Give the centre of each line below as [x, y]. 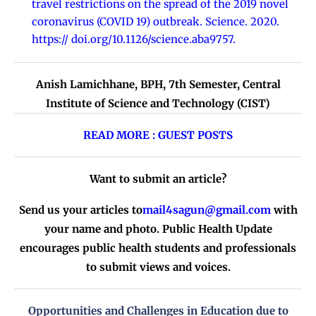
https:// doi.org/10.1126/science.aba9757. [134, 39]
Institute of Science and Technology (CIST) [158, 104]
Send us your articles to [80, 210]
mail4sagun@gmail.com [206, 210]
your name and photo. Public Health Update [158, 229]
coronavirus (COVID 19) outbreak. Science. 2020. [156, 22]
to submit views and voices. [158, 267]
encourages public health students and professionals [158, 248]
